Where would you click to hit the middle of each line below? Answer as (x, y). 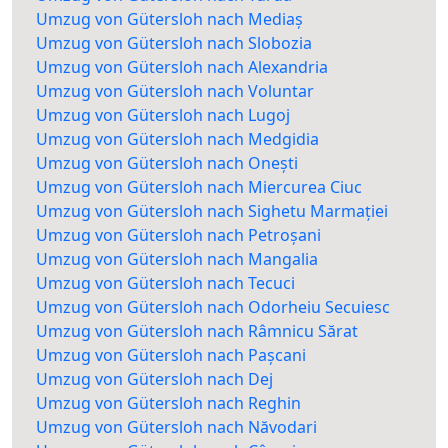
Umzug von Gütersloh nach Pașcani (171, 355)
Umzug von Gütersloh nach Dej (154, 379)
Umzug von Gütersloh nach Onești (167, 163)
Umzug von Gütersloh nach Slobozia (174, 43)
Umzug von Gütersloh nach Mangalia (177, 259)
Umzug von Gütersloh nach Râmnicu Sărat (197, 331)
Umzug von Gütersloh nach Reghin (168, 403)
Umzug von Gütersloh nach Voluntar (175, 91)
